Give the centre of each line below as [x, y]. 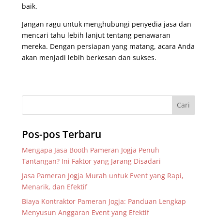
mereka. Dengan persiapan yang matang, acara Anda [108, 46]
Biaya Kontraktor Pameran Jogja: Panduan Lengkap [104, 201]
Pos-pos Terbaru [61, 134]
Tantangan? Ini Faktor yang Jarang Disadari [91, 161]
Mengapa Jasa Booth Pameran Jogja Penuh [90, 150]
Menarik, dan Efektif [54, 186]
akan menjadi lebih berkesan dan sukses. [89, 57]
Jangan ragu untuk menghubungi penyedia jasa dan [106, 24]
